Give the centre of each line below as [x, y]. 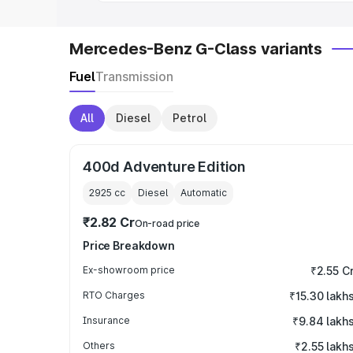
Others [99, 346]
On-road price [167, 223]
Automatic [204, 193]
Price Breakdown [129, 245]
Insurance [106, 320]
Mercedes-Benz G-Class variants [196, 49]
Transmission [134, 76]
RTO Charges [114, 295]
